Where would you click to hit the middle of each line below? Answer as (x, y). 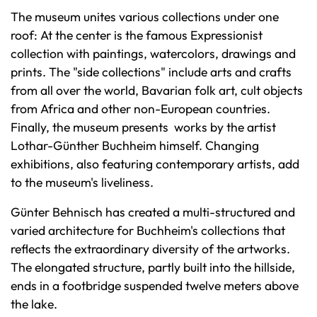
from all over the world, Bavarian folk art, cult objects (157, 91)
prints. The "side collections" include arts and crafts (151, 72)
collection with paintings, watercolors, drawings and (153, 54)
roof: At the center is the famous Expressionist (137, 35)
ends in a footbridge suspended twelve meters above (155, 286)
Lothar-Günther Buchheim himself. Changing (135, 146)
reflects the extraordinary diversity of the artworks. (150, 249)
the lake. (34, 304)
